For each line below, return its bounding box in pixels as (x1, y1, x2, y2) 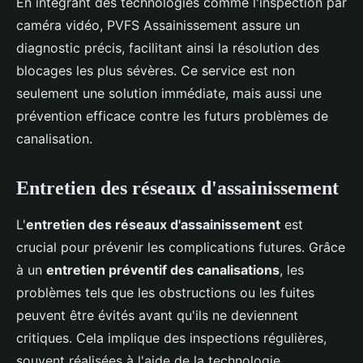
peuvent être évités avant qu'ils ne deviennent (16, 307, 298, 324)
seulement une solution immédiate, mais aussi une (16, 85, 322, 102)
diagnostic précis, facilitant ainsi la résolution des (16, 40, 319, 57)
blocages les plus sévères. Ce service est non (16, 62, 295, 79)
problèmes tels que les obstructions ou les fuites (16, 284, 314, 301)
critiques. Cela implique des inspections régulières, (16, 330, 327, 347)
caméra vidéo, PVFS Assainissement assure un (16, 17, 300, 34)
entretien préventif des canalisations (46, 262, 280, 279)
